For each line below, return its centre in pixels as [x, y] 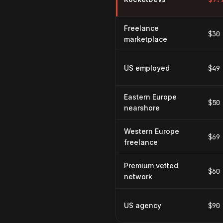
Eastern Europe [150, 97]
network [138, 176]
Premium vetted [151, 166]
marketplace [146, 39]
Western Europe [152, 131]
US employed [147, 68]
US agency [143, 205]
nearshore [142, 108]
